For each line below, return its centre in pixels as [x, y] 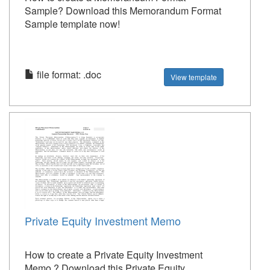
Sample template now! [72, 24]
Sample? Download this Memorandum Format [123, 11]
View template [194, 77]
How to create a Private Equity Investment [114, 255]
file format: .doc [68, 74]
